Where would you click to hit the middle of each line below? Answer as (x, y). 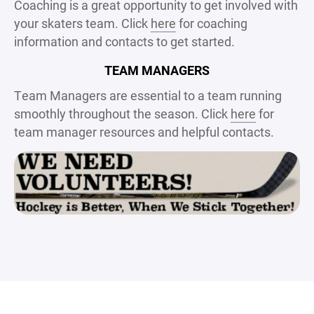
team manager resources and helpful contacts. (144, 131)
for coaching (212, 23)
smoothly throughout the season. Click (122, 113)
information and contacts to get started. (124, 41)
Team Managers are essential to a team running (148, 95)
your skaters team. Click (82, 23)
